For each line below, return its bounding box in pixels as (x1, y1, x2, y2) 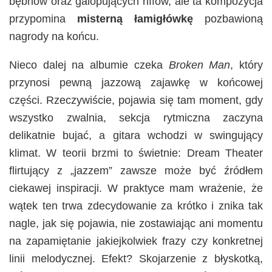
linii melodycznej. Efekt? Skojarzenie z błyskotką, (9, 253, 263, 265)
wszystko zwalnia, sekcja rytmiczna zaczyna (9, 112, 263, 124)
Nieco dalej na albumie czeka (9, 59, 169, 72)
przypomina (9, 13, 77, 25)
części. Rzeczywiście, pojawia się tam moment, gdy (9, 94, 263, 107)
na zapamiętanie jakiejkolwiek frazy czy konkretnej (9, 235, 263, 248)
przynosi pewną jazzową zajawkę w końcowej (9, 76, 263, 89)
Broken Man (168, 59, 231, 72)
